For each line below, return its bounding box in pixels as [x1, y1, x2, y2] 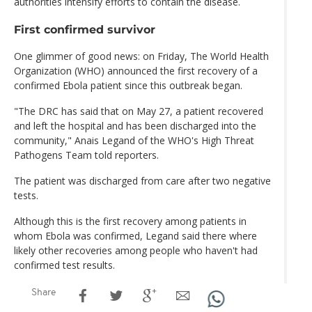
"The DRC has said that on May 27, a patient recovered [14, 104, 263, 118]
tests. [14, 188, 38, 202]
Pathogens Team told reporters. [14, 148, 159, 162]
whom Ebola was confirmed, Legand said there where [14, 228, 257, 242]
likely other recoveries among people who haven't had [14, 243, 258, 257]
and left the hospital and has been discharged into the [14, 118, 256, 132]
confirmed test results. [14, 258, 115, 272]
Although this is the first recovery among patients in [14, 214, 247, 228]
